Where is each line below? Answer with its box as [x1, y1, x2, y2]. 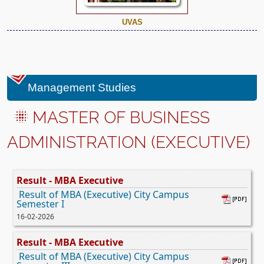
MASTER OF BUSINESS [32, 107, 210, 127]
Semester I [16, 197, 64, 210]
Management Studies [28, 81, 136, 94]
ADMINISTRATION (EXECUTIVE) [7, 132, 250, 152]
